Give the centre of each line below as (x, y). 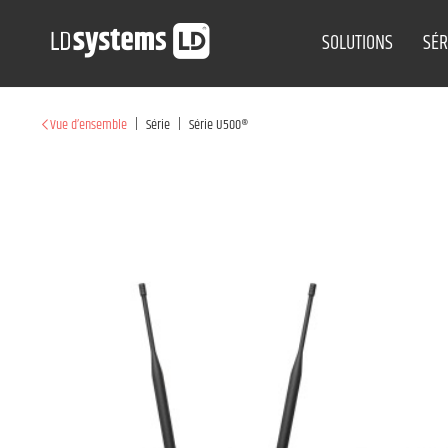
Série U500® (218, 125)
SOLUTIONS (358, 43)
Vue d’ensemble (88, 125)
